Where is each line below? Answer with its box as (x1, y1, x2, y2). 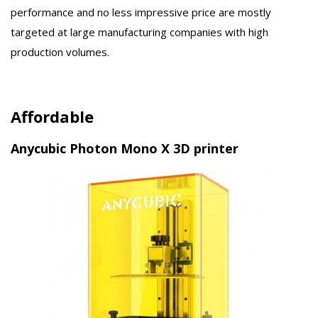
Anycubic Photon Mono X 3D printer (11, 139, 238, 157)
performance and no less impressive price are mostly (11, 5, 271, 20)
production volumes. (11, 45, 109, 60)
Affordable (11, 105, 94, 127)
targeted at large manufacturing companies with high (11, 25, 268, 40)
